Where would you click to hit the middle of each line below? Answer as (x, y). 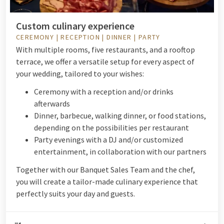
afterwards (52, 103)
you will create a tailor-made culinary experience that (107, 181)
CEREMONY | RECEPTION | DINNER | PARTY (88, 37)
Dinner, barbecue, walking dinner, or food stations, (120, 115)
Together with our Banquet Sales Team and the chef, (105, 169)
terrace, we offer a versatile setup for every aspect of (105, 61)
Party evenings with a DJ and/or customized (108, 139)
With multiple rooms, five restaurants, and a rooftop (105, 49)
